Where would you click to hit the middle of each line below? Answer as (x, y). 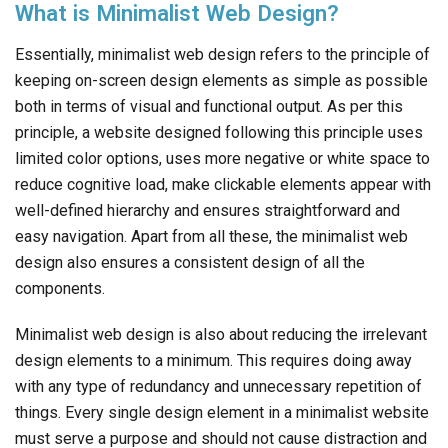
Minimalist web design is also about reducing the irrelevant (221, 335)
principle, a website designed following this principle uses (219, 133)
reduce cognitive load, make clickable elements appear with (223, 185)
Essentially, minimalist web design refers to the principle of (222, 55)
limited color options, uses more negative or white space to (222, 159)
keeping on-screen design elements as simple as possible (221, 81)
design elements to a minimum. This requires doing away (213, 361)
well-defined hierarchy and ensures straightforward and (207, 211)
